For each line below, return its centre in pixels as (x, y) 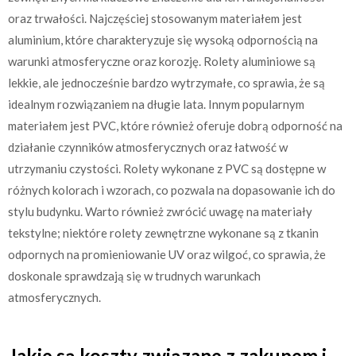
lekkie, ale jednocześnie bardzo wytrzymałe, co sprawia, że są (166, 83)
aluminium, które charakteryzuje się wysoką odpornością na (163, 40)
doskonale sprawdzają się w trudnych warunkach (134, 276)
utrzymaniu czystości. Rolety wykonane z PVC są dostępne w (167, 169)
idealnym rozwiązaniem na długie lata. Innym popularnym (156, 104)
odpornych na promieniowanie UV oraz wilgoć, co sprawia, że (167, 255)
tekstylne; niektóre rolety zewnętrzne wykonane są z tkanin (163, 233)
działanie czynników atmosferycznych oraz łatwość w (148, 147)
